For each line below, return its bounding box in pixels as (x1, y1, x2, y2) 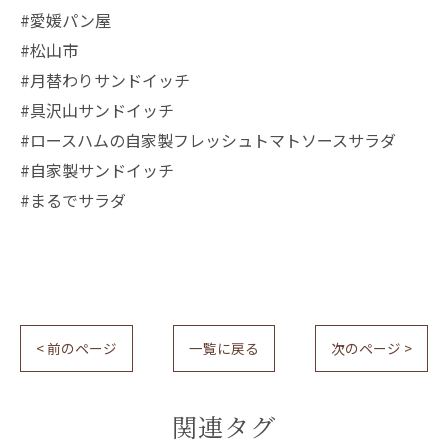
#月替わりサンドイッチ (20, 68, 190, 92)
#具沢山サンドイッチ (20, 98, 174, 122)
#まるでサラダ (20, 188, 126, 212)
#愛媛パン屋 (20, 8, 111, 32)
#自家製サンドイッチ (20, 158, 174, 182)
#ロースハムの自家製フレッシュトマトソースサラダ (20, 128, 396, 152)
